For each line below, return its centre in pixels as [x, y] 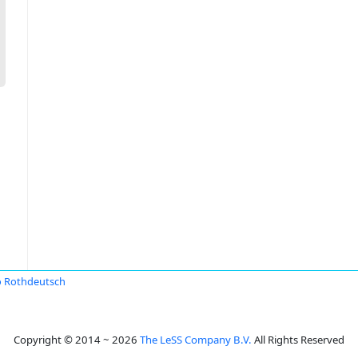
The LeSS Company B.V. [196, 340]
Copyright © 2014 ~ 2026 [77, 340]
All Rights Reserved [298, 340]
